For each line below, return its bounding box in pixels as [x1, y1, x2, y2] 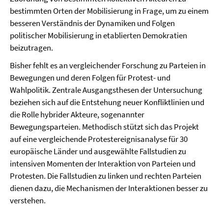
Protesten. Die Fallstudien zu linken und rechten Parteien [10, 170, 201, 181]
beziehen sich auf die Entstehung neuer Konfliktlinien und [10, 97, 204, 108]
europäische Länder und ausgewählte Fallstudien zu [10, 146, 186, 157]
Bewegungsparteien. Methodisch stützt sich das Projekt [10, 121, 199, 132]
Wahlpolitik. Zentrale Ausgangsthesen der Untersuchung [10, 84, 202, 95]
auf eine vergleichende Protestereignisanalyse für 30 [10, 134, 188, 144]
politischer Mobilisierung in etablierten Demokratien [10, 30, 187, 41]
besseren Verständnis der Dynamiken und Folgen [10, 18, 175, 28]
